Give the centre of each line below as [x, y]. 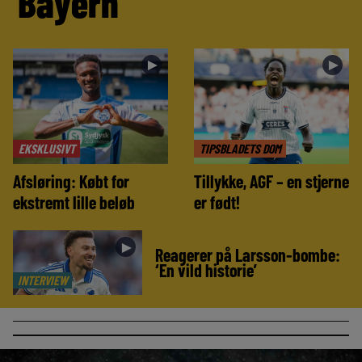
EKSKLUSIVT [46, 148]
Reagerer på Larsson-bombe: [248, 254]
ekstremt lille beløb [74, 202]
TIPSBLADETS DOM [240, 148]
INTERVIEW [42, 280]
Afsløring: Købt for [71, 181]
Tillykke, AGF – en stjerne [271, 181]
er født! [217, 202]
